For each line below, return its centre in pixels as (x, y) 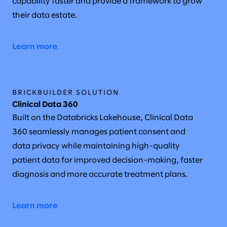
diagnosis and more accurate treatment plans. (100, 174)
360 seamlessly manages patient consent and (99, 132)
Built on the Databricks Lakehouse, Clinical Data (103, 118)
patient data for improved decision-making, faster (107, 160)
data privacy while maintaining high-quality (96, 146)
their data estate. (45, 15)
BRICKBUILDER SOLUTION (66, 93)
